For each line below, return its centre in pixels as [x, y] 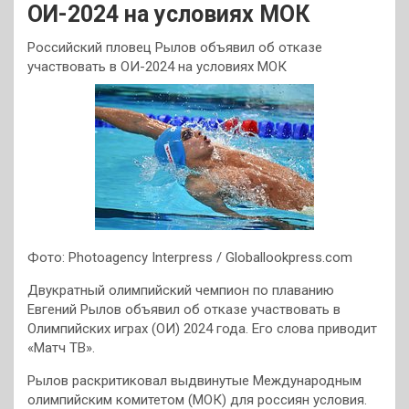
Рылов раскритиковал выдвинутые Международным [194, 380]
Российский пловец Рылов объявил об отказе [175, 47]
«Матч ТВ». [61, 347]
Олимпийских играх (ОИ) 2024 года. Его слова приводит [202, 328]
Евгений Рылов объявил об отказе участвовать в [184, 309]
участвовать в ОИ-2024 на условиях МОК [157, 67]
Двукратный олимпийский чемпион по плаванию [181, 290]
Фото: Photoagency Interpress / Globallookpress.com [190, 257]
